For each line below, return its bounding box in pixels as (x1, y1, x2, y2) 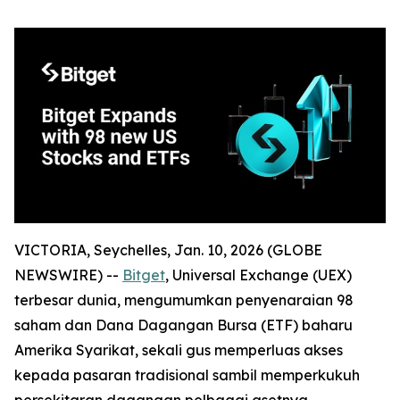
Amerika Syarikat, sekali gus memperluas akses (14, 340, 343, 359)
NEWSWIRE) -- (14, 265, 122, 284)
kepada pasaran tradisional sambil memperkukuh (14, 365, 360, 384)
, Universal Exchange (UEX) (165, 265, 352, 284)
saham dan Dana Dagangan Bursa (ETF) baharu (14, 315, 353, 334)
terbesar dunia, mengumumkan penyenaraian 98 (14, 290, 354, 309)
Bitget (122, 265, 165, 284)
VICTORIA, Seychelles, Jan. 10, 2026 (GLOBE (14, 240, 322, 259)
